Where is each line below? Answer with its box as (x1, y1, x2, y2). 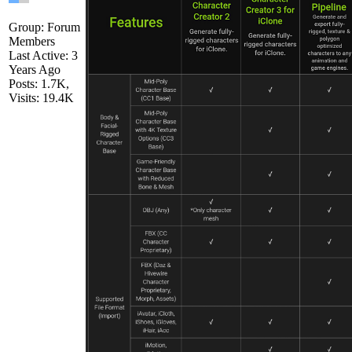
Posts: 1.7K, (9, 77, 69, 91)
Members (9, 35, 55, 49)
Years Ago (9, 63, 60, 77)
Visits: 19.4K (9, 91, 74, 105)
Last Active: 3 (9, 49, 78, 63)
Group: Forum (9, 20, 80, 35)
